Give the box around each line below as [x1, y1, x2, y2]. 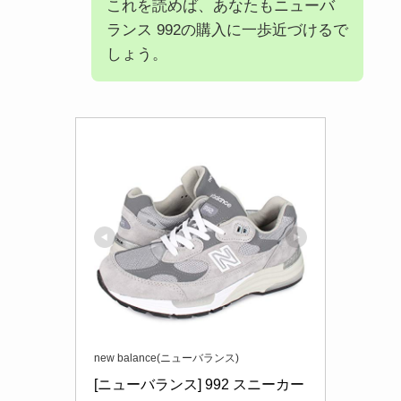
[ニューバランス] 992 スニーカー [94, 377, 304, 393]
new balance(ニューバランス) [94, 352, 239, 365]
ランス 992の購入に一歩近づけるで [106, 21, 348, 39]
